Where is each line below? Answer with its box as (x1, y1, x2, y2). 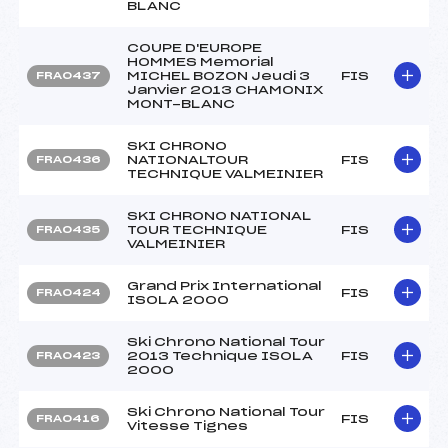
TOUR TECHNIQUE (127, 223, 267, 236)
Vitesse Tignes (127, 419, 248, 432)
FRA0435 (36, 224, 100, 235)
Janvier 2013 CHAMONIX (127, 83, 323, 96)
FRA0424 (36, 287, 101, 298)
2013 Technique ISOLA (127, 349, 313, 362)
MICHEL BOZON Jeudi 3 (127, 69, 310, 82)
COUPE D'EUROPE (127, 41, 262, 54)
